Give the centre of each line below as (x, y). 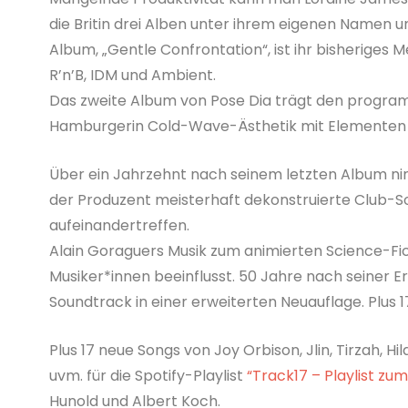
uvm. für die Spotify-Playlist (148, 375)
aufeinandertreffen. (119, 225)
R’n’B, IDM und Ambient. (132, 75)
